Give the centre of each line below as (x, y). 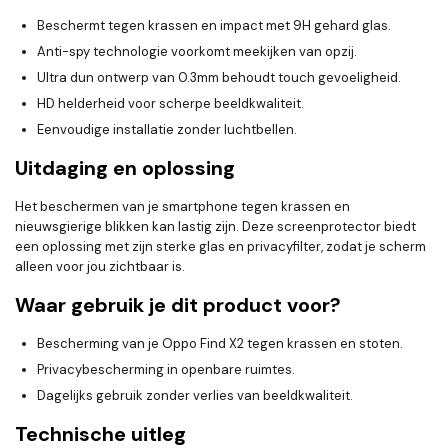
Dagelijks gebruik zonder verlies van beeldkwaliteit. (195, 396)
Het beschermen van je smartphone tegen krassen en (182, 207)
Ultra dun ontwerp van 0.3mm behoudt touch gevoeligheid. (219, 78)
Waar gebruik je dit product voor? (178, 305)
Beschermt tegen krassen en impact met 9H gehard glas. (214, 26)
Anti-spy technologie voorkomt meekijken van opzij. (197, 52)
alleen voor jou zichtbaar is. (100, 267)
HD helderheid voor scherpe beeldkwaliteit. (170, 104)
